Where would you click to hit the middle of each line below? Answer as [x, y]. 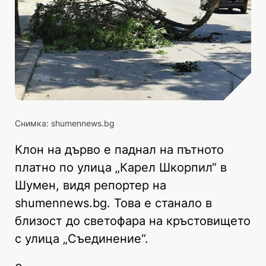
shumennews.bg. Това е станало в [113, 203]
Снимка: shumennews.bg [65, 123]
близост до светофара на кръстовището [133, 221]
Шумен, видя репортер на [91, 185]
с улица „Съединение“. [82, 238]
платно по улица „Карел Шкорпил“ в [121, 167]
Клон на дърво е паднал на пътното [119, 149]
